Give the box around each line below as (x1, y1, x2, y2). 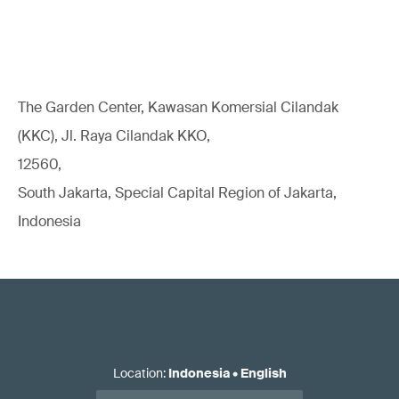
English (240, 365, 287, 381)
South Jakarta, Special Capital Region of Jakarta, (18, 183, 337, 202)
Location (112, 365, 163, 381)
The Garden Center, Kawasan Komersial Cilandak (18, 98, 338, 117)
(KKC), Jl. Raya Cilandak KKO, (18, 126, 210, 145)
